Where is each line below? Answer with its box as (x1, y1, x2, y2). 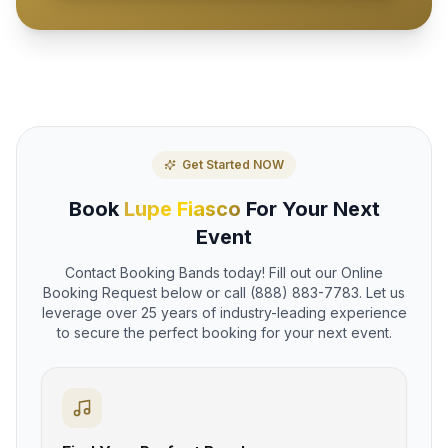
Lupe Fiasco (123, 196, 241, 221)
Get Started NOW (182, 156, 284, 172)
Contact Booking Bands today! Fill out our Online (65, 263, 383, 281)
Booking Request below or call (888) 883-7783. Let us (43, 283, 405, 301)
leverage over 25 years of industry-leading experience (41, 303, 407, 321)
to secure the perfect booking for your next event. (56, 323, 392, 341)
